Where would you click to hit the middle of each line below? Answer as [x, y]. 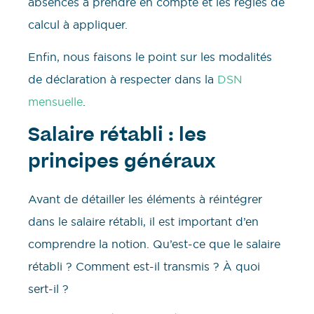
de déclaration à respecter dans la [123, 80]
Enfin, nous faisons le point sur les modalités [150, 57]
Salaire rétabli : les [117, 136]
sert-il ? [52, 288]
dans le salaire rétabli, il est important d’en [143, 221]
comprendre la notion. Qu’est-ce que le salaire [154, 244]
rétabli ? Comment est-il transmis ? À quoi [144, 266]
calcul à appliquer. [78, 25]
